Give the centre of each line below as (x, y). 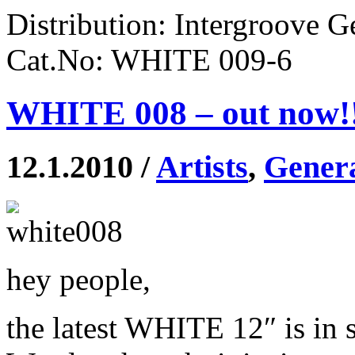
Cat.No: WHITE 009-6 (149, 60)
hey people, (78, 279)
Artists (202, 167)
